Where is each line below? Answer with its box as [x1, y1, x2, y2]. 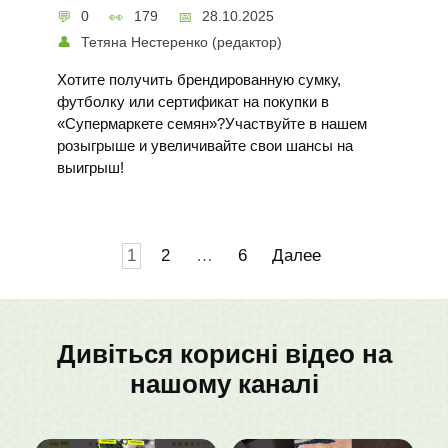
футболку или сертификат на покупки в [56, 92, 329, 110]
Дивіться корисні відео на [56, 339, 392, 368]
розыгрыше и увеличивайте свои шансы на [56, 136, 353, 154]
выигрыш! [56, 158, 124, 176]
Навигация [19, 245, 103, 265]
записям [19, 295, 85, 315]
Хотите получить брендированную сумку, [56, 70, 341, 88]
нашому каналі [129, 369, 319, 398]
